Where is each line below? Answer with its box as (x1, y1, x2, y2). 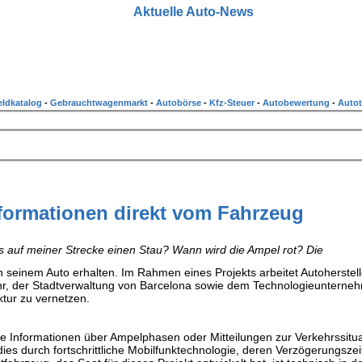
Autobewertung (263, 98, 332, 107)
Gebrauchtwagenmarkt (50, 98, 150, 107)
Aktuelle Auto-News (133, 5, 254, 19)
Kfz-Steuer (209, 98, 257, 107)
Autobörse (156, 98, 204, 107)
